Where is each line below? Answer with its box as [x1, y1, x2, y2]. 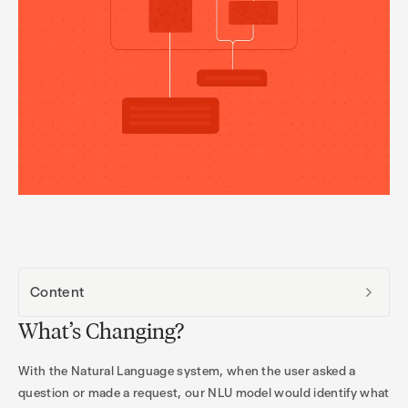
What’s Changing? [18, 318, 184, 344]
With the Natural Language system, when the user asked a [18, 363, 356, 378]
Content [30, 283, 85, 301]
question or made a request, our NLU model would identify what [18, 385, 390, 400]
